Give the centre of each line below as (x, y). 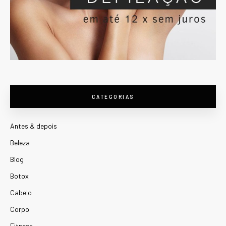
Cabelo (21, 192)
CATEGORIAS (113, 96)
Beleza (20, 142)
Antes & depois (34, 126)
